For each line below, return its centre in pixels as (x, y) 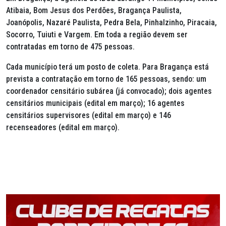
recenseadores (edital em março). (63, 127)
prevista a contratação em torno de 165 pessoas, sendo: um (106, 79)
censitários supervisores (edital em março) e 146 (89, 115)
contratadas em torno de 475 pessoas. (70, 47)
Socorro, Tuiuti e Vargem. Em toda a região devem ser (97, 35)
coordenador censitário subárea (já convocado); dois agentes (109, 91)
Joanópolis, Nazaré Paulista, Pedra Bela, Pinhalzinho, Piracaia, (111, 22)
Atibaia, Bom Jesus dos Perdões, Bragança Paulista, (94, 10)
